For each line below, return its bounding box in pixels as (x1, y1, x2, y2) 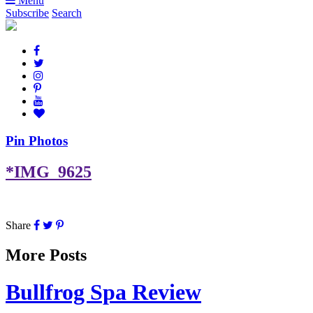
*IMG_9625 (6, 163, 92, 182)
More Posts (6, 245, 87, 264)
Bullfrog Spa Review (6, 279, 201, 305)
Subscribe (6, 7, 49, 20)
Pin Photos (6, 133, 68, 149)
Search (52, 7, 82, 20)
